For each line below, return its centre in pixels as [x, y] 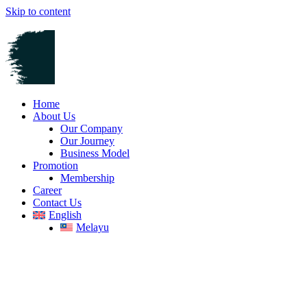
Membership [87, 178]
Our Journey [87, 141]
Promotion [56, 165]
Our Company [91, 128]
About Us [54, 116]
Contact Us [57, 202]
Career [47, 190]
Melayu [92, 227]
